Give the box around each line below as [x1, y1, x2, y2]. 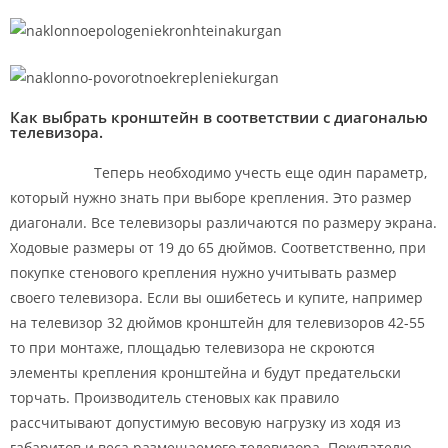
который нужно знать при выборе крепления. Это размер [10, 187, 412, 207]
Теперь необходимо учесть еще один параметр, [10, 162, 427, 182]
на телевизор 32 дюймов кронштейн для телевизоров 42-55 [10, 312, 425, 332]
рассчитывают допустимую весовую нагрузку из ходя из [10, 412, 401, 432]
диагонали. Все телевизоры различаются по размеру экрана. [10, 212, 437, 232]
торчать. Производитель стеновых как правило [10, 387, 339, 407]
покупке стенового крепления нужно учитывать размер [10, 262, 397, 282]
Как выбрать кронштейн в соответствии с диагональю [10, 106, 428, 127]
